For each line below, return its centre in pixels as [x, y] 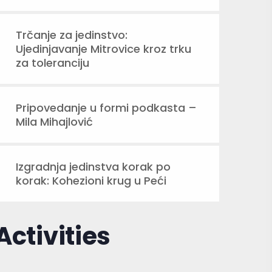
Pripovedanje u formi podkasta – [106, 108]
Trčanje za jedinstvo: [72, 35]
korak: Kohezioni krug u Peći [91, 181]
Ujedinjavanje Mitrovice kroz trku [104, 49]
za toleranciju [53, 63]
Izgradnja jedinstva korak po [93, 167]
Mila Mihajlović [54, 122]
